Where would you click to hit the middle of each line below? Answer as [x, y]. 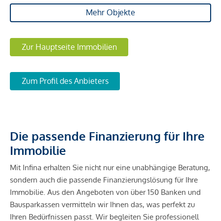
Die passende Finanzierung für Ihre [107, 136]
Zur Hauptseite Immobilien [69, 47]
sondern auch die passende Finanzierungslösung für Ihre [104, 180]
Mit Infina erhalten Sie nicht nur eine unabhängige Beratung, [110, 168]
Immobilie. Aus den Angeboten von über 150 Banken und [105, 192]
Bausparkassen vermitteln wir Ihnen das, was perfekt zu [102, 205]
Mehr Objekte [110, 13]
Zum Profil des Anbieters [65, 81]
